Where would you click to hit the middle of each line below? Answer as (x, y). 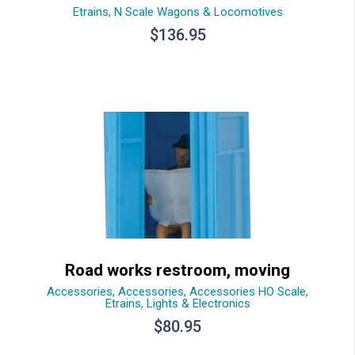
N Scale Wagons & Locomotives (198, 11)
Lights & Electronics (198, 303)
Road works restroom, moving (177, 270)
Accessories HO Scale (248, 291)
